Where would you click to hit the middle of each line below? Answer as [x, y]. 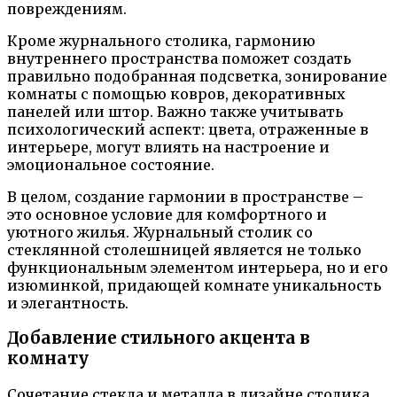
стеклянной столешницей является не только [184, 249]
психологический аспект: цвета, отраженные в [188, 129]
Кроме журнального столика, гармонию [161, 40]
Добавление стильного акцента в [159, 339]
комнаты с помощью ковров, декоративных [176, 93]
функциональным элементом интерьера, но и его [198, 267]
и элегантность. [68, 303]
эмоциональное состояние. [111, 164]
